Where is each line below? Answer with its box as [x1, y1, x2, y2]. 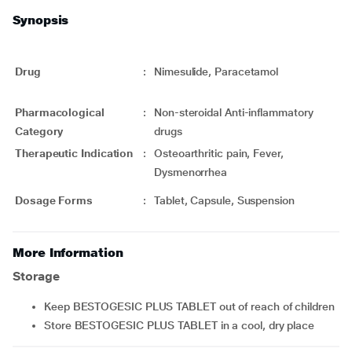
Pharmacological [15, 106, 104, 119]
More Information [13, 245, 123, 260]
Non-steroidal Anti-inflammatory [154, 106, 313, 119]
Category [15, 125, 64, 137]
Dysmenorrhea [154, 166, 228, 178]
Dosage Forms [15, 194, 93, 207]
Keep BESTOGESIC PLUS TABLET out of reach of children [50, 300, 335, 313]
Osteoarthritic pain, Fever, [154, 147, 284, 159]
